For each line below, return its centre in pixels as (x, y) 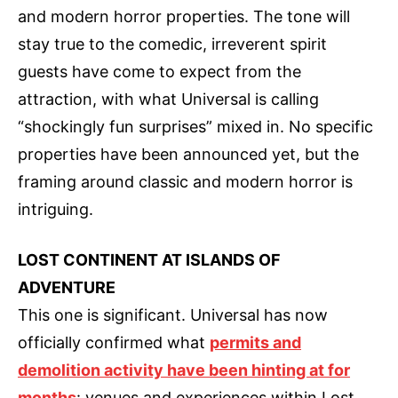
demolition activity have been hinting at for (184, 370)
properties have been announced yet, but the (188, 154)
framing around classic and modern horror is (185, 181)
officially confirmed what (114, 342)
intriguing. (56, 209)
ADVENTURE (67, 287)
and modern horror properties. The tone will (184, 16)
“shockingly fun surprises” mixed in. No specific (195, 126)
